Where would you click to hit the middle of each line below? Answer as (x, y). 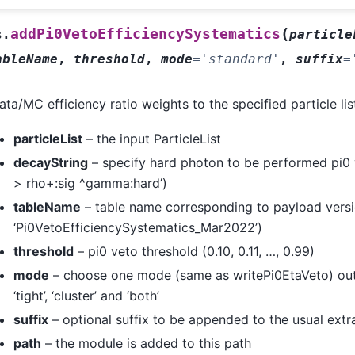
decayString (50, 163)
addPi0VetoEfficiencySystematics (145, 34)
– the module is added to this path (146, 344)
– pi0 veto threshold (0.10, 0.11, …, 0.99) (194, 252)
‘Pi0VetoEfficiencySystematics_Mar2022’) (137, 228)
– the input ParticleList (151, 139)
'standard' (240, 59)
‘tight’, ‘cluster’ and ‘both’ (86, 296)
